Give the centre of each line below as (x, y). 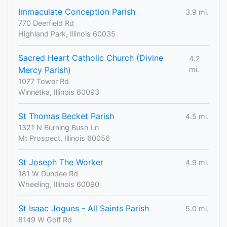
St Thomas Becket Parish (66, 116)
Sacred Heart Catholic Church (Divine (91, 58)
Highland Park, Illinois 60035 (67, 34)
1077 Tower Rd (44, 82)
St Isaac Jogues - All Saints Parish (84, 209)
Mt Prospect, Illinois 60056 (64, 138)
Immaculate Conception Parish (77, 12)
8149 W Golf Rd (45, 220)
